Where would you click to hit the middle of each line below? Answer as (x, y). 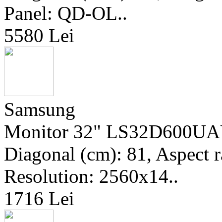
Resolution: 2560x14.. (91, 176)
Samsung (40, 109)
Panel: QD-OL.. (66, 13)
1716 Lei (39, 198)
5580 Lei (39, 35)
